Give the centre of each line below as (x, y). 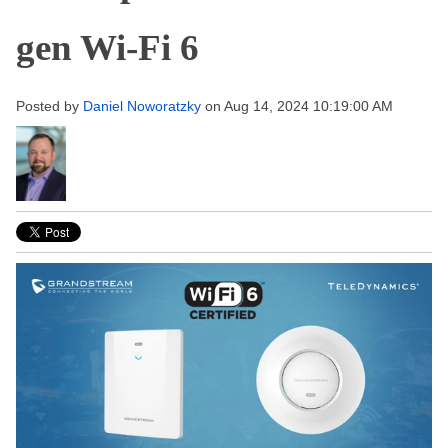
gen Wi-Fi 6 (107, 47)
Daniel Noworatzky (142, 106)
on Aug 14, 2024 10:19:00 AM (297, 106)
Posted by (47, 106)
